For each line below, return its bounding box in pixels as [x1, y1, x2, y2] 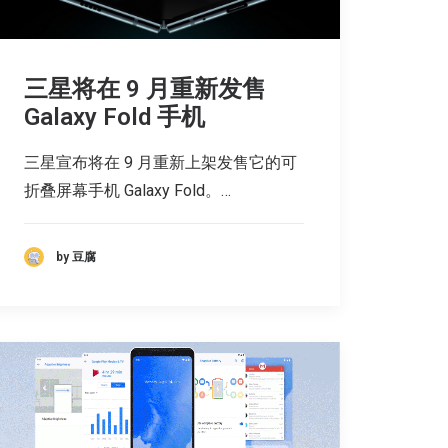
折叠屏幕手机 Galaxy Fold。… [24, 181, 231, 201]
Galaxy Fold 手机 [24, 103, 205, 132]
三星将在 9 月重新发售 [24, 75, 266, 104]
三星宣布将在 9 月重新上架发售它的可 [24, 153, 297, 173]
